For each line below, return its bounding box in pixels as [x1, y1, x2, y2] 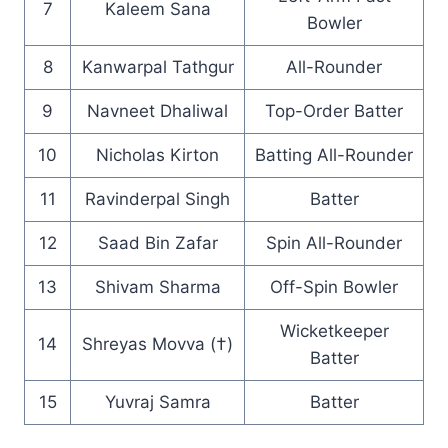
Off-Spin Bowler [270, 277, 398, 297]
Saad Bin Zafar [97, 233, 218, 253]
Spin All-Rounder [266, 233, 402, 253]
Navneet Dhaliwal [87, 101, 228, 121]
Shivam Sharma [94, 277, 221, 297]
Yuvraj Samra [104, 392, 211, 412]
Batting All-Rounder [255, 145, 413, 165]
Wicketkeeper [279, 321, 389, 341]
